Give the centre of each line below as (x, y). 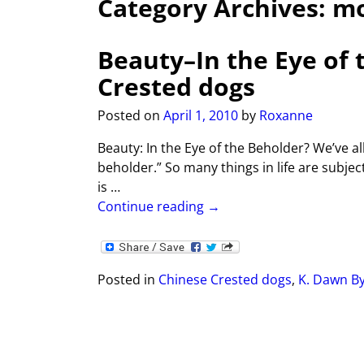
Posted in (126, 279)
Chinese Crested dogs (225, 279)
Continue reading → (159, 207)
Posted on (130, 116)
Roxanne (286, 116)
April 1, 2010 (201, 116)
